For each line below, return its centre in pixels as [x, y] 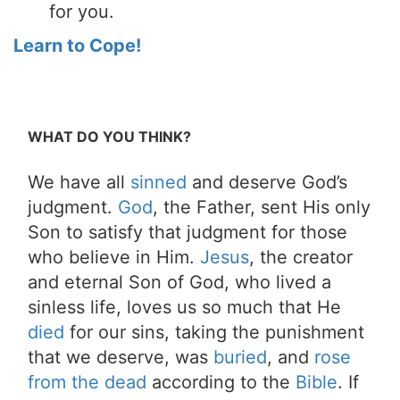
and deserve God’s [267, 182]
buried [240, 357]
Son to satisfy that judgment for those [187, 232]
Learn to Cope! [77, 46]
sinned [158, 182]
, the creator [301, 257]
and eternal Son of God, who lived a [179, 282]
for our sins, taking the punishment [214, 332]
